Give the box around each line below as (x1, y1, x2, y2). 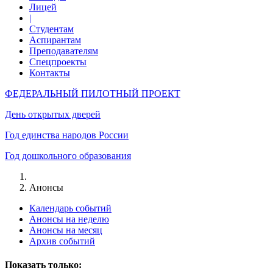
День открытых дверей (5, 109, 101, 119)
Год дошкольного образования (5, 151, 131, 161)
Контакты (29, 68, 70, 78)
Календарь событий (29, 203, 112, 213)
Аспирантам (29, 35, 81, 45)
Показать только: (5, 260, 82, 271)
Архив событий (29, 236, 95, 246)
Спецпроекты (29, 57, 87, 67)
